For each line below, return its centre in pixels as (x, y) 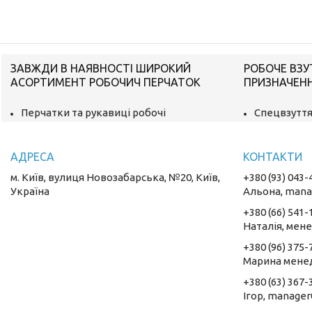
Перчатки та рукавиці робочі (94, 112)
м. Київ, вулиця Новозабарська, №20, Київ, (116, 177)
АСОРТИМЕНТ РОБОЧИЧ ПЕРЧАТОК (106, 82)
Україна (30, 191)
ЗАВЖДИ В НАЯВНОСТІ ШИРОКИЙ (101, 68)
